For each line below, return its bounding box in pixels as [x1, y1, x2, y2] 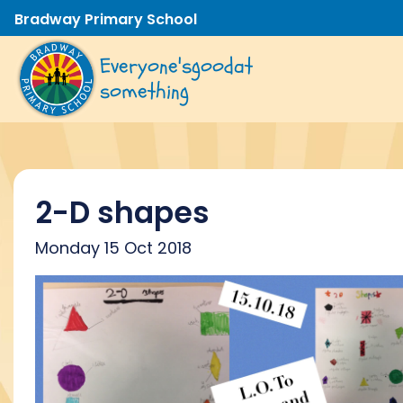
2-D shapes [35, 192, 210, 234]
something [100, 76, 189, 106]
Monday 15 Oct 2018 [35, 237, 192, 259]
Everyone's [100, 51, 192, 81]
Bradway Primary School [14, 8, 197, 30]
